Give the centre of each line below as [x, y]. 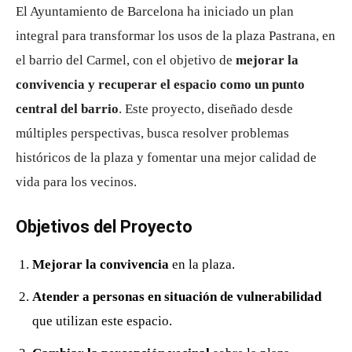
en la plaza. [202, 264]
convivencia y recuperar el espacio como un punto [160, 84]
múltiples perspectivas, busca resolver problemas [152, 133]
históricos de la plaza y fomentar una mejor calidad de [166, 157]
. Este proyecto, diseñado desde [206, 108]
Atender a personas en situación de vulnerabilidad [177, 296]
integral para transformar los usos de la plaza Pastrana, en [176, 35]
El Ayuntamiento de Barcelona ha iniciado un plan [155, 11]
